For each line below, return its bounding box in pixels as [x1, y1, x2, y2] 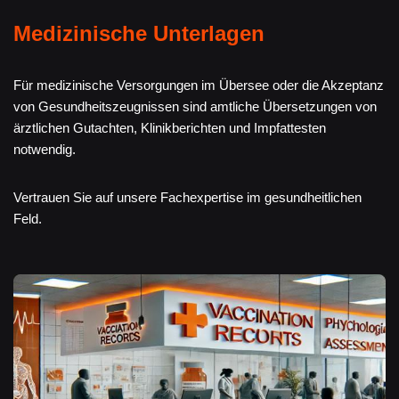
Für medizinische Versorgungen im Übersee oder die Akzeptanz [13, 77, 384, 93]
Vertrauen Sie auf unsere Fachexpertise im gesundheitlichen [13, 189, 362, 205]
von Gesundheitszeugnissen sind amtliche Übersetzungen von [13, 98, 377, 114]
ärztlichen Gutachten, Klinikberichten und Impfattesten [13, 119, 326, 135]
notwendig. [13, 141, 76, 157]
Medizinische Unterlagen [13, 20, 265, 45]
